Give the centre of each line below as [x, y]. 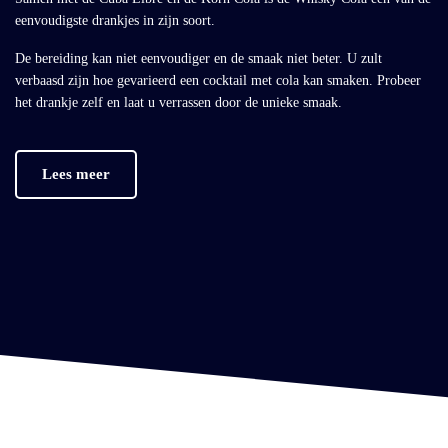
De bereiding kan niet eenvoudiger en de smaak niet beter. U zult [198, 59]
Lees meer [76, 174]
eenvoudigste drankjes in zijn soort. [115, 21]
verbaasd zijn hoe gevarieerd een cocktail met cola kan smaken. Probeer [218, 81]
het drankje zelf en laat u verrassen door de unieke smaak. [178, 103]
